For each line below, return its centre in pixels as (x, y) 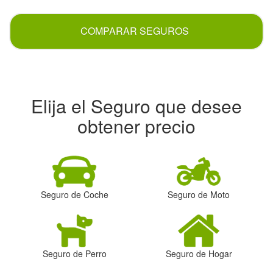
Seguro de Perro (74, 253)
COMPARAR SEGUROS (134, 31)
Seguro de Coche (74, 194)
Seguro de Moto (199, 194)
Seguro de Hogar (199, 253)
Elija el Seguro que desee (136, 106)
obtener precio (136, 126)
